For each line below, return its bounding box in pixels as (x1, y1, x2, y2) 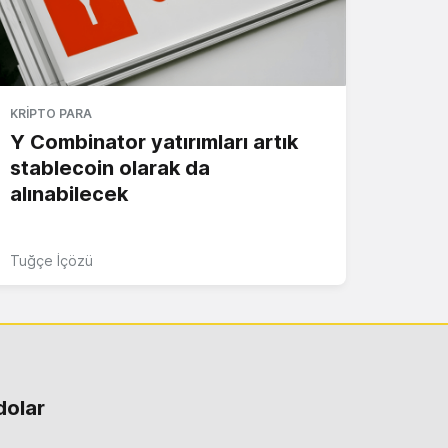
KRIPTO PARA (10, 105, 92, 121)
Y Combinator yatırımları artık (10, 129, 298, 154)
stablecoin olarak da (10, 155, 210, 180)
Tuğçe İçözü (10, 251, 93, 269)
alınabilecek (10, 181, 128, 206)
